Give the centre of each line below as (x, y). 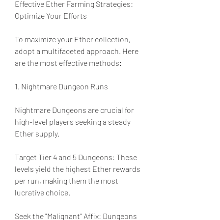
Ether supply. (37, 133)
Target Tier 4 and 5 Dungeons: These (76, 157)
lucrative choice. (42, 192)
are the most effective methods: (68, 63)
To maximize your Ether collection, (73, 39)
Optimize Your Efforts (51, 15)
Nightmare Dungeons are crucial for (74, 110)
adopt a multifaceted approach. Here (77, 51)
